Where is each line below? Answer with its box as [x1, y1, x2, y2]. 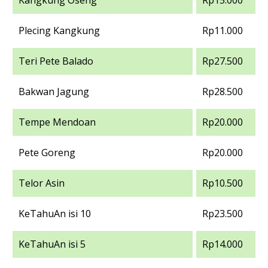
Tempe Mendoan [19, 115, 96, 129]
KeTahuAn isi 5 [19, 237, 86, 251]
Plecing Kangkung [19, 24, 100, 37]
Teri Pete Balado [19, 54, 93, 68]
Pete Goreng [19, 146, 75, 159]
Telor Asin [19, 176, 65, 190]
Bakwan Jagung [19, 85, 89, 98]
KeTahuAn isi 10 [19, 207, 91, 220]
